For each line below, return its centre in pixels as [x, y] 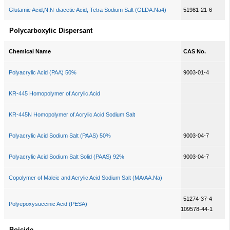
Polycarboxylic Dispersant [51, 31]
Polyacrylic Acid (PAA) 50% [42, 72]
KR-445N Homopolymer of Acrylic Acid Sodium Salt [72, 114]
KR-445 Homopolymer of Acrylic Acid [54, 93]
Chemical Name [30, 51]
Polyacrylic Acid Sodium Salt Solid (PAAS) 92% [66, 157]
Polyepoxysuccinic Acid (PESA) [48, 204]
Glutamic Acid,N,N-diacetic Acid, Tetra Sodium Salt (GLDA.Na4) [87, 10]
